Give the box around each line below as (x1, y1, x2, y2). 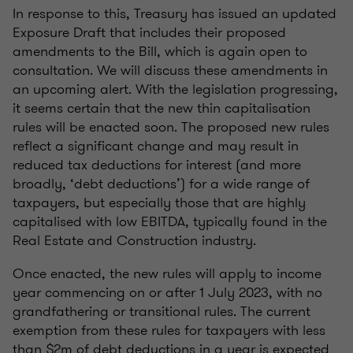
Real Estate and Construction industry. (13, 230, 256, 251)
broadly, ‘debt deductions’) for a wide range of (13, 173, 310, 195)
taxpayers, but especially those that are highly (13, 192, 306, 214)
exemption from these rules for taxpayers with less (13, 320, 325, 341)
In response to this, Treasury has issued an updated (13, 3, 336, 24)
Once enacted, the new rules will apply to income (13, 263, 321, 284)
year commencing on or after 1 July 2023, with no (13, 282, 322, 303)
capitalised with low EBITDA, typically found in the (13, 211, 327, 232)
